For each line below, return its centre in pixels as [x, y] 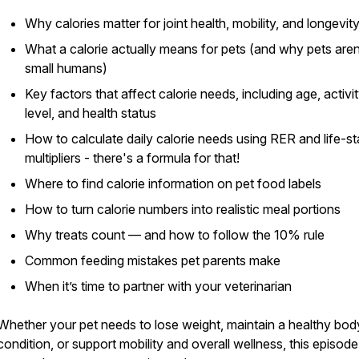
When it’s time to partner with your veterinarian [158, 286]
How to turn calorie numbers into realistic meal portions [183, 209]
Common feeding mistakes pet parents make [153, 260]
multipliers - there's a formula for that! [132, 158]
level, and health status [91, 113]
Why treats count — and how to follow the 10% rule [175, 235]
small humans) [66, 68]
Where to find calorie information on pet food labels [173, 184]
